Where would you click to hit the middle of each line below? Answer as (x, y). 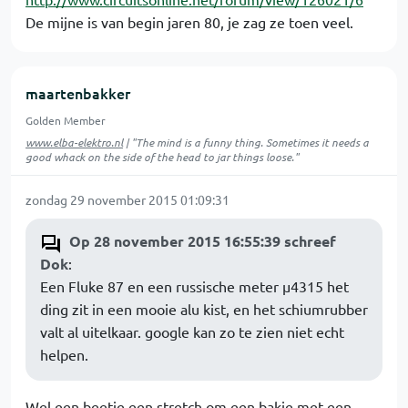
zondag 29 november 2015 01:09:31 (127, 199)
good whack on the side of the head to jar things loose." (162, 157)
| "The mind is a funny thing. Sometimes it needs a (246, 142)
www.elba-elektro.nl (74, 142)
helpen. (64, 354)
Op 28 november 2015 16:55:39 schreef (203, 241)
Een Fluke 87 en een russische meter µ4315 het (194, 286)
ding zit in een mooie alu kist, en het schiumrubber (204, 309)
